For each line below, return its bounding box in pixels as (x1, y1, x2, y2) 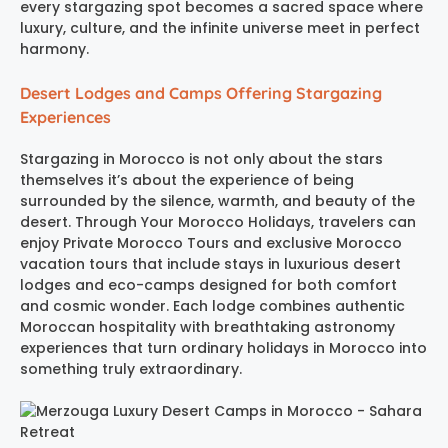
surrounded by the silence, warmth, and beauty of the (20, 190, 415, 211)
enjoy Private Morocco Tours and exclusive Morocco (20, 232, 402, 253)
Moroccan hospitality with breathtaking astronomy (20, 316, 395, 337)
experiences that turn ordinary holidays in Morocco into (20, 337, 427, 358)
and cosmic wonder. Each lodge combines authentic (20, 295, 405, 316)
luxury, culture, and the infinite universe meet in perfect (20, 17, 420, 38)
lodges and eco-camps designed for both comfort (20, 274, 397, 295)
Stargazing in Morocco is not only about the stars (20, 148, 383, 169)
